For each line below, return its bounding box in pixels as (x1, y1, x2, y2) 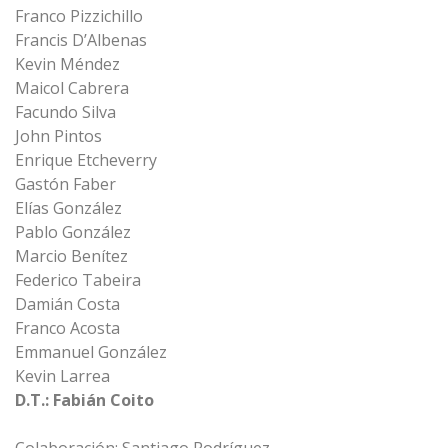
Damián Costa (15, 293, 120, 315)
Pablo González (15, 221, 131, 243)
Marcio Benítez (15, 245, 128, 267)
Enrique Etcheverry (15, 149, 157, 171)
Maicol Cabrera (15, 77, 129, 99)
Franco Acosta (15, 317, 120, 339)
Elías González (15, 197, 122, 219)
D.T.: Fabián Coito (15, 389, 154, 411)
